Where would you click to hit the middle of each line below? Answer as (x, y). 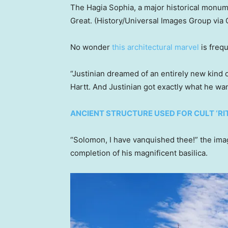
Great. (81, 20)
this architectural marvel (155, 47)
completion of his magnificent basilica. (139, 153)
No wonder (91, 47)
